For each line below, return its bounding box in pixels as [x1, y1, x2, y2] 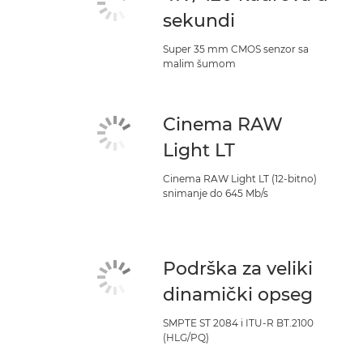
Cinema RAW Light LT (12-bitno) [163, 173, 318, 185]
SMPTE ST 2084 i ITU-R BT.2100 [163, 317, 314, 329]
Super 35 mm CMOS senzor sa [163, 43, 310, 55]
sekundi [163, 10, 236, 32]
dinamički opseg [163, 284, 314, 305]
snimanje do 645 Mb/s [163, 187, 269, 199]
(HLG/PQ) [163, 331, 210, 344]
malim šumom [163, 58, 237, 70]
